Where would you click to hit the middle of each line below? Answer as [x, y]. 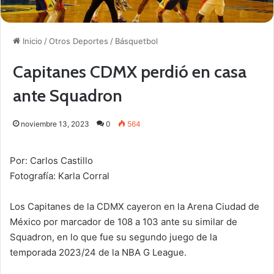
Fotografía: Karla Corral [60, 176]
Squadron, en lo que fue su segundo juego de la [113, 237]
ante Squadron [68, 96]
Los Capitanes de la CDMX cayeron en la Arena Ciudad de [135, 207]
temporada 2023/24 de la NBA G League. [98, 253]
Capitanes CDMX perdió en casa [130, 72]
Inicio [31, 41]
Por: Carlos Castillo [51, 161]
